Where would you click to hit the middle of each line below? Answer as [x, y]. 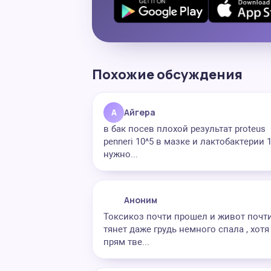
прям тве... [126, 242]
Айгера [140, 112]
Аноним [141, 200]
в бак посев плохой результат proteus [184, 129]
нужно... [121, 154]
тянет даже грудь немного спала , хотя [186, 229]
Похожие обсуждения [167, 74]
